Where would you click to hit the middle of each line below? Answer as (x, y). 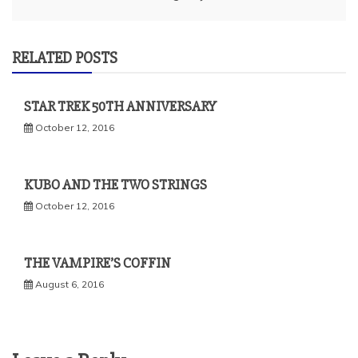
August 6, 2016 (70, 284)
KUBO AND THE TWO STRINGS (115, 184)
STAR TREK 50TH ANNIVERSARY (120, 106)
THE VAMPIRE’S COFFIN (97, 263)
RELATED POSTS (65, 58)
